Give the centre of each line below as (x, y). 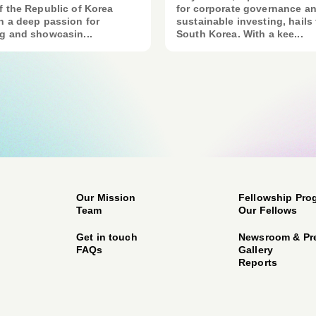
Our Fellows (268, 210)
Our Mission (106, 197)
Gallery (256, 250)
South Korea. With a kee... (240, 34)
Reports (258, 262)
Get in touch (107, 237)
